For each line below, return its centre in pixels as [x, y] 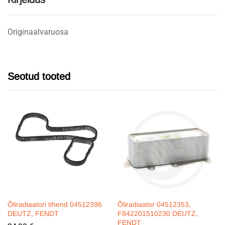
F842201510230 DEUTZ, [158, 213]
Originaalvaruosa [38, 32]
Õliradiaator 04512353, [154, 204]
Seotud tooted [39, 76]
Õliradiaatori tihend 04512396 [55, 204]
